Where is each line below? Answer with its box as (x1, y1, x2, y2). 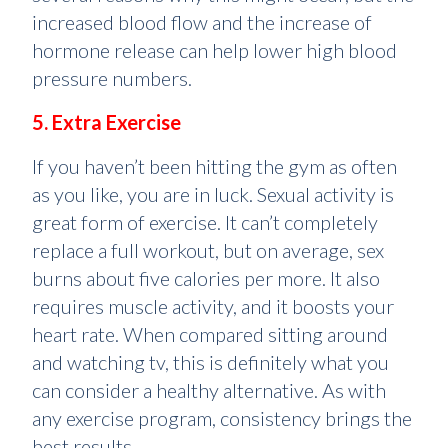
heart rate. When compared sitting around (32, 322, 388, 346)
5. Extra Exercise (32, 110, 181, 134)
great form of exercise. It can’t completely (32, 210, 378, 234)
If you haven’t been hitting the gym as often (32, 154, 397, 178)
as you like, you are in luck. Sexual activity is (32, 182, 394, 206)
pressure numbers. (32, 66, 192, 90)
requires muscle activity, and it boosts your (32, 294, 394, 318)
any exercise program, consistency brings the (32, 406, 412, 430)
